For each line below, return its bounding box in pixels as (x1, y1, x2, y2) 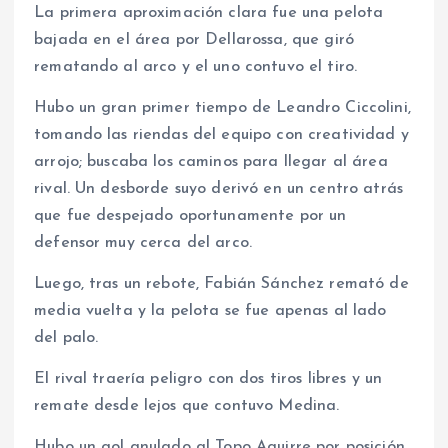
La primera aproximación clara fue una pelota (34, 4, 384, 21)
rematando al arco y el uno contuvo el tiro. (34, 58, 358, 75)
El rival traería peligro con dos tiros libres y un (34, 370, 383, 387)
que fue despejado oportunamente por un (34, 207, 347, 224)
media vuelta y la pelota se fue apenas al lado (34, 302, 387, 319)
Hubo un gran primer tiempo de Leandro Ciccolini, (34, 99, 411, 116)
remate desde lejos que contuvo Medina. (34, 397, 340, 414)
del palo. (34, 329, 99, 346)
